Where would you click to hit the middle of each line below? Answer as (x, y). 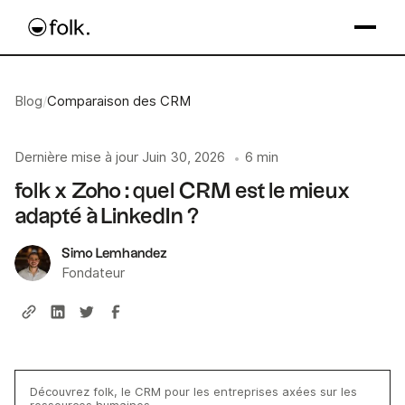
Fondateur (93, 273)
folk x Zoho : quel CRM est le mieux (183, 191)
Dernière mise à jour (76, 157)
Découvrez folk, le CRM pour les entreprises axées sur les (193, 391)
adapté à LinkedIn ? (107, 217)
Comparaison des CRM (119, 101)
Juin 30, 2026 (184, 157)
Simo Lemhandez (114, 253)
